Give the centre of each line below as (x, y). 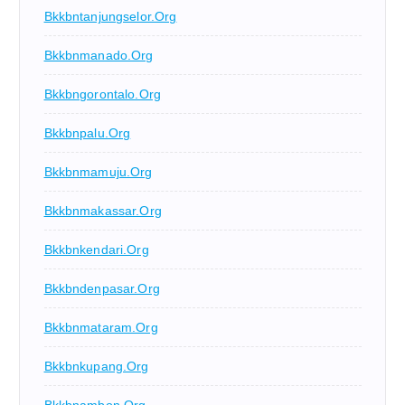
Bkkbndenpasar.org (102, 288)
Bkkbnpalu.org (87, 132)
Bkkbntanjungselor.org (110, 16)
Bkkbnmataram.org (101, 327)
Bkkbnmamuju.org (98, 171)
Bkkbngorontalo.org (103, 94)
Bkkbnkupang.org (96, 366)
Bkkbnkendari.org (96, 249)
